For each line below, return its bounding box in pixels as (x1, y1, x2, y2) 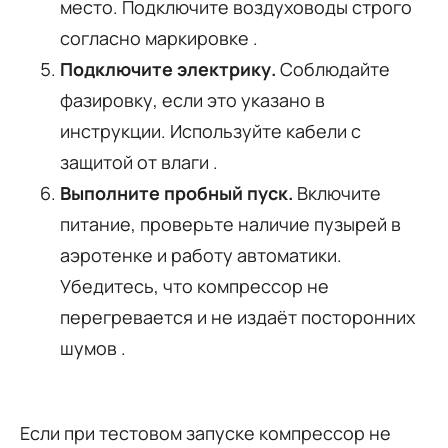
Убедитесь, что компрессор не (60, 273, 329, 298)
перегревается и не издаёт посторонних (60, 304, 415, 329)
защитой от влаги (60, 149, 213, 174)
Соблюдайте (276, 56, 390, 81)
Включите (293, 180, 381, 205)
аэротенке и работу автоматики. (60, 242, 342, 267)
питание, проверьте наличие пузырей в (60, 211, 401, 236)
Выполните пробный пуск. (60, 180, 293, 205)
